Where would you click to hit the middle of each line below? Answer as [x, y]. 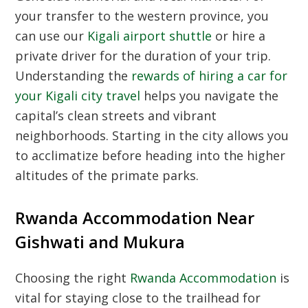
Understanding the [74, 76]
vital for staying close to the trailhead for [138, 298]
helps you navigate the [210, 96]
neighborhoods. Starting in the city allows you [152, 135]
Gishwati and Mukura [100, 242]
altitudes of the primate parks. [107, 175]
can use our [52, 36]
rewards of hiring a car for [210, 76]
